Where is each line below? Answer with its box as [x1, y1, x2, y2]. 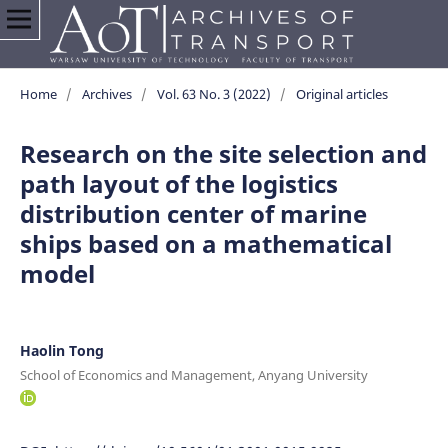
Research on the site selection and [19, 136, 427, 170]
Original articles [295, 84, 388, 103]
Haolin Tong [19, 340, 104, 360]
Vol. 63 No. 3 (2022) [156, 84, 271, 103]
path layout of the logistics [19, 166, 338, 200]
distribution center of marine [19, 196, 367, 230]
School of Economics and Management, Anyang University [19, 365, 368, 384]
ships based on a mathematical [19, 226, 392, 260]
